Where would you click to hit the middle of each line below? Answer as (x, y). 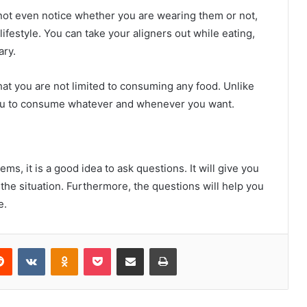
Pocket (125, 248)
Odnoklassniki (107, 248)
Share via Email (154, 248)
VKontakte (66, 248)
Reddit (25, 248)
